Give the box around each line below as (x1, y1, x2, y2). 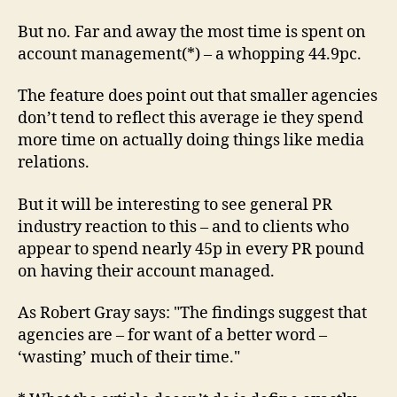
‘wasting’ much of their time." (18, 347, 240, 368)
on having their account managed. (18, 261, 275, 282)
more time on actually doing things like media (18, 130, 364, 151)
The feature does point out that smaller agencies (18, 86, 378, 106)
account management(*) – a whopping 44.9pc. (18, 43, 362, 65)
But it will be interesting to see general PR (18, 194, 332, 215)
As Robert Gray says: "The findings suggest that (18, 303, 367, 323)
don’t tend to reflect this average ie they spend (18, 108, 363, 128)
